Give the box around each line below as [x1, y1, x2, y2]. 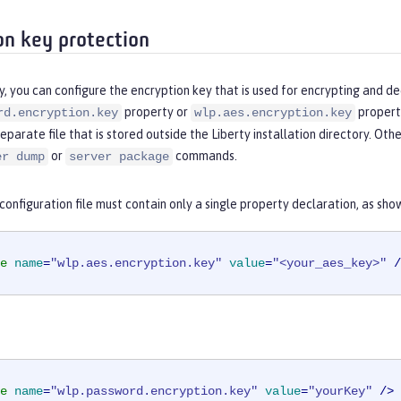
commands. [173, 149, 237, 164]
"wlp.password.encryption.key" [50, 384, 258, 399]
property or [122, 105, 191, 120]
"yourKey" [308, 384, 372, 399]
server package [69, 149, 169, 165]
